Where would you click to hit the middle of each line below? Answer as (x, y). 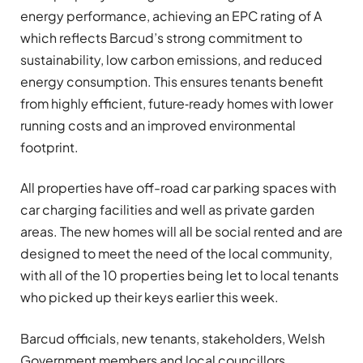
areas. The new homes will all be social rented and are (181, 232)
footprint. (49, 147)
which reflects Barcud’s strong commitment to (161, 37)
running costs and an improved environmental (158, 125)
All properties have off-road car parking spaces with (178, 188)
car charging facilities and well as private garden (167, 210)
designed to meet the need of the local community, (176, 254)
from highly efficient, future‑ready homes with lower (177, 103)
